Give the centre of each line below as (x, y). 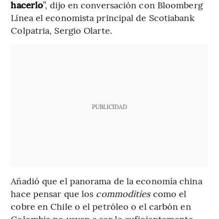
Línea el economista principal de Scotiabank (103, 17)
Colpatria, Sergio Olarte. (61, 30)
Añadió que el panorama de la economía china (107, 180)
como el (168, 193)
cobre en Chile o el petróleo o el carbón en (101, 206)
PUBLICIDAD (109, 106)
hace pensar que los (54, 193)
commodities (123, 193)
